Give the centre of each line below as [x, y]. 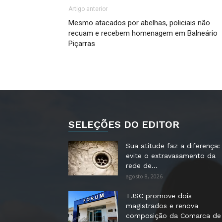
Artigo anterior [88, 9]
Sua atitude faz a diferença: [173, 146]
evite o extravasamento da [171, 156]
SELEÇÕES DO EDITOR [124, 124]
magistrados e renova [162, 206]
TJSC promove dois [159, 196]
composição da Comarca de [173, 216]
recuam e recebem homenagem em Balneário [143, 33]
